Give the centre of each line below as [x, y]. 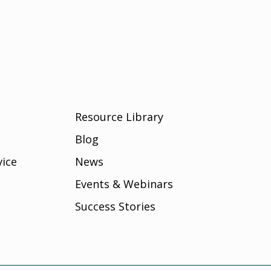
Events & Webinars [124, 184]
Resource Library [119, 117]
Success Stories [115, 206]
